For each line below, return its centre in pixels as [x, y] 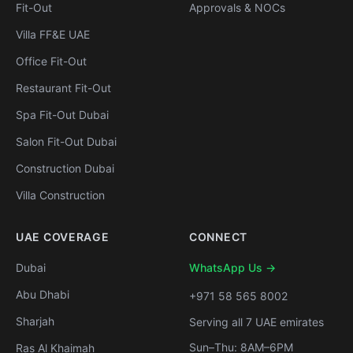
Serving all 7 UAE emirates [256, 322]
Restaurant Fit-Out [63, 88]
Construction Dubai [65, 168]
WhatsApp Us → [232, 268]
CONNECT [218, 237]
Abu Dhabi [43, 294]
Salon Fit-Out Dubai [66, 141]
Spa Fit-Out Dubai [62, 115]
